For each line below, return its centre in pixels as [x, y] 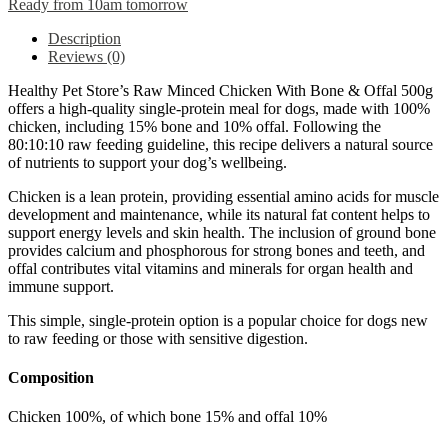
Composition [51, 378]
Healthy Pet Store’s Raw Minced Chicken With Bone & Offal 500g [220, 90]
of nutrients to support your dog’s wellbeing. [147, 162]
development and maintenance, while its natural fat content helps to [219, 214]
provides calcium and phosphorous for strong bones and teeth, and [216, 250]
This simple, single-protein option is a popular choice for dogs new [218, 320]
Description [84, 38]
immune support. [61, 286]
